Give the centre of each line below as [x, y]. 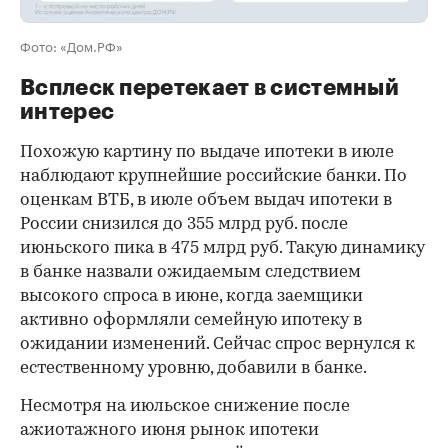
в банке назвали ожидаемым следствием [190, 272]
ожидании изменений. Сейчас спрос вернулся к [217, 344]
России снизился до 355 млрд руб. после [184, 224]
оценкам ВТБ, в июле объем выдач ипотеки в [206, 200]
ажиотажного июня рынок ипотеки [169, 430]
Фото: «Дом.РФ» [71, 44]
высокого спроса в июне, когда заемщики [191, 296]
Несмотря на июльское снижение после [185, 406]
